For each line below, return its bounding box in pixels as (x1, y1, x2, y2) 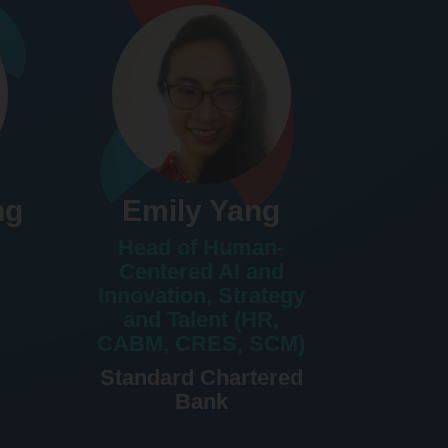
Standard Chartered (99, 365, 303, 391)
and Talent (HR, (123, 307, 280, 333)
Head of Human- (118, 235, 285, 261)
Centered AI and (118, 259, 284, 285)
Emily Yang (122, 194, 281, 228)
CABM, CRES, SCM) (97, 331, 306, 357)
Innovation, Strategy (97, 283, 305, 309)
